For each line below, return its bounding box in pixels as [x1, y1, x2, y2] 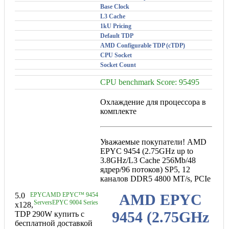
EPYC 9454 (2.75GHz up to [100, 147, 194, 156]
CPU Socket [100, 51, 132, 59]
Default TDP [100, 32, 134, 39]
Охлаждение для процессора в [100, 97, 207, 106]
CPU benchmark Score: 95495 [100, 78, 200, 87]
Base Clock [100, 3, 130, 10]
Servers [33, 199, 52, 206]
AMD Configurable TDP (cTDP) [100, 41, 186, 49]
